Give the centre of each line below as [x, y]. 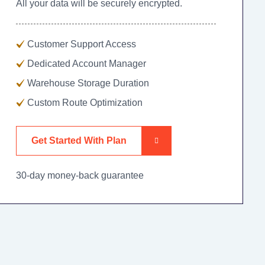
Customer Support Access [81, 44]
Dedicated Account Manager [86, 63]
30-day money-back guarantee [80, 175]
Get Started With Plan [79, 140]
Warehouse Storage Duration [88, 83]
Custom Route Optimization [85, 102]
